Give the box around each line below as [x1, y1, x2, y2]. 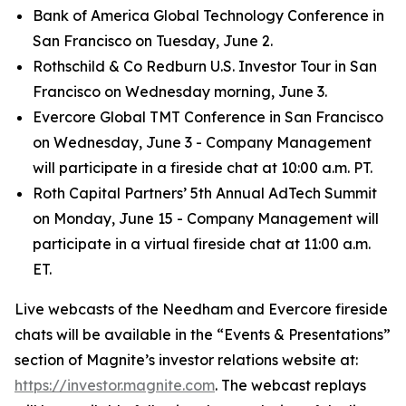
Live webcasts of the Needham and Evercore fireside [14, 300, 388, 318]
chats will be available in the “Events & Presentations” [14, 325, 391, 343]
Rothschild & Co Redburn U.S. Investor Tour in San [33, 57, 377, 75]
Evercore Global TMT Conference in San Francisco [33, 108, 383, 126]
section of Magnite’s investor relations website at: [14, 351, 358, 369]
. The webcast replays [215, 376, 366, 394]
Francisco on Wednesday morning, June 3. [33, 82, 327, 101]
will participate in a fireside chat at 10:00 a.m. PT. [33, 159, 372, 177]
